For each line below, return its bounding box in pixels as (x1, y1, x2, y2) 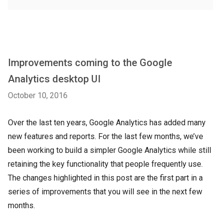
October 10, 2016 (8, 91, 68, 100)
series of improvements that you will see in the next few (8, 187, 202, 196)
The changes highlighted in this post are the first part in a (8, 173, 203, 183)
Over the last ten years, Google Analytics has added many (8, 118, 206, 127)
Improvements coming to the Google (8, 57, 172, 69)
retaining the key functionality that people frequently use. (8, 159, 203, 169)
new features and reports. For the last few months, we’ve (8, 132, 203, 141)
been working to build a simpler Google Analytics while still (8, 146, 211, 155)
